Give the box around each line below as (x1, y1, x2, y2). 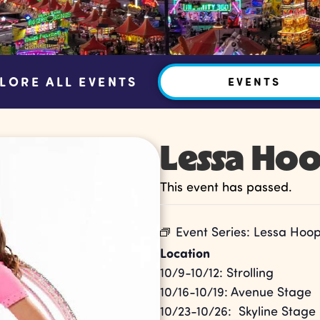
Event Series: (176, 223, 254, 239)
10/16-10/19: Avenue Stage (160, 283, 311, 299)
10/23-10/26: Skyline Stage (160, 302, 316, 319)
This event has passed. (160, 178, 292, 194)
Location (160, 244, 210, 261)
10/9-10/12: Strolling (160, 264, 274, 280)
